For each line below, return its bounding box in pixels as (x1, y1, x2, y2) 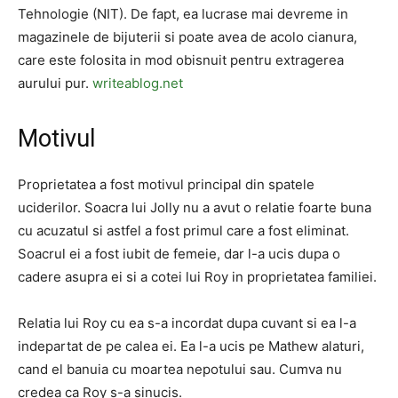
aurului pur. (18, 75, 92, 92)
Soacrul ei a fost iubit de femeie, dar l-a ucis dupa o (18, 245, 340, 262)
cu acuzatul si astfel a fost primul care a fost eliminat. (18, 222, 349, 239)
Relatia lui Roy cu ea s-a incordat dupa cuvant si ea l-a (18, 314, 356, 331)
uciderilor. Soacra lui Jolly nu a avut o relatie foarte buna (18, 199, 371, 216)
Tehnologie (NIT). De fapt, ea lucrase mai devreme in (18, 5, 348, 22)
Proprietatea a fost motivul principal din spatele (18, 176, 314, 193)
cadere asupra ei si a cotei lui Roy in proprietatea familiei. (18, 268, 377, 285)
